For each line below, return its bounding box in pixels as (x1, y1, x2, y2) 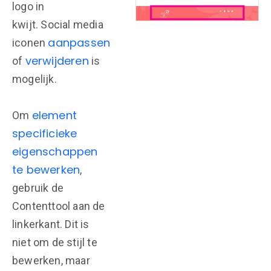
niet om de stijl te (12, 236, 97, 249)
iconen (12, 36, 48, 49)
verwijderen (25, 53, 89, 68)
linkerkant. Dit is (12, 218, 90, 230)
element (31, 108, 77, 123)
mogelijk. (12, 73, 59, 85)
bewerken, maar (12, 254, 90, 267)
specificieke (12, 126, 77, 141)
